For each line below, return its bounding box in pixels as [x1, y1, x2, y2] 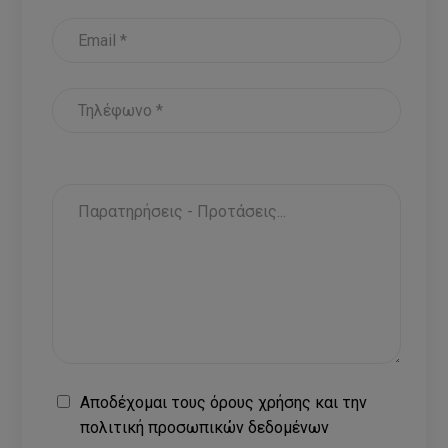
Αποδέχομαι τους [80, 393, 211, 412]
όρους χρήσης [210, 393, 312, 412]
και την [311, 393, 368, 412]
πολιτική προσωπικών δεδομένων [80, 418, 330, 437]
